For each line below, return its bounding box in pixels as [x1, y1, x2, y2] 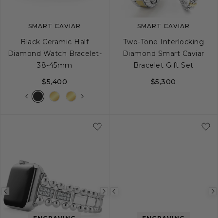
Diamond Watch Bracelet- [7, 49, 102, 58]
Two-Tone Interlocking [123, 37, 204, 46]
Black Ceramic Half [20, 37, 89, 46]
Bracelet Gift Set [133, 60, 194, 70]
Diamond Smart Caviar [122, 49, 204, 58]
